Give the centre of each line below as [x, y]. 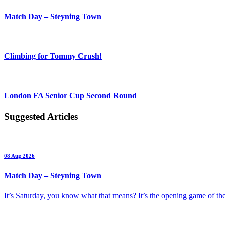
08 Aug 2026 [19, 156]
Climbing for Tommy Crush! [53, 56]
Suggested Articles [41, 116]
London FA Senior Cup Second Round [70, 95]
